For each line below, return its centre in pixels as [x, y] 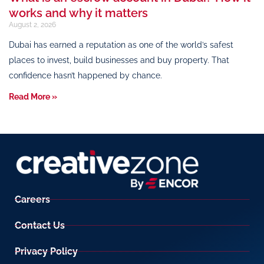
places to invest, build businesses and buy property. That [119, 60]
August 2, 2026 [32, 24]
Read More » [33, 96]
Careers [32, 199]
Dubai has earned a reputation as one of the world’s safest [121, 44]
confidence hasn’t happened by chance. [85, 75]
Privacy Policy [46, 251]
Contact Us [40, 225]
